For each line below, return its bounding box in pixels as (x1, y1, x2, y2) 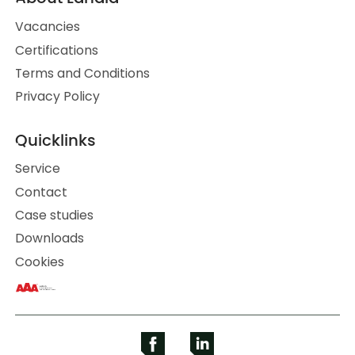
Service (15, 159, 61, 178)
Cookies (15, 252, 65, 271)
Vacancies (15, 17, 81, 36)
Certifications (15, 40, 99, 59)
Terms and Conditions (15, 63, 151, 82)
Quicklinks (15, 128, 97, 151)
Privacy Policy (15, 87, 101, 106)
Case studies (15, 206, 94, 225)
